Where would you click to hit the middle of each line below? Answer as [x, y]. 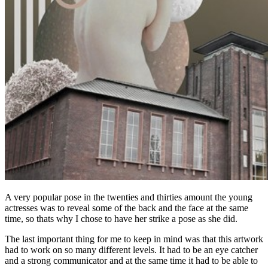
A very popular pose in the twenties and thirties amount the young [129, 197]
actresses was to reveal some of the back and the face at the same [127, 208]
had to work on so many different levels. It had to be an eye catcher [131, 250]
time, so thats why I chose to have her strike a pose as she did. [121, 219]
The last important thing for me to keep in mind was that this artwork [134, 239]
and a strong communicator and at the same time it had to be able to [131, 261]
